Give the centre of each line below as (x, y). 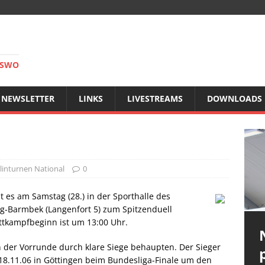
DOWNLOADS (235, 98)
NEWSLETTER (28, 98)
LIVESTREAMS (155, 98)
